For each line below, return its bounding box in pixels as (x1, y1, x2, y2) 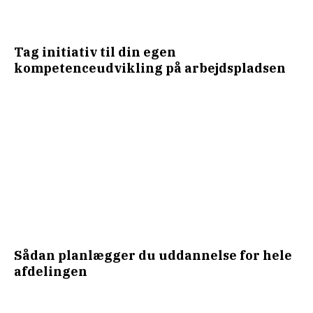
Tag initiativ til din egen (14, 43, 176, 60)
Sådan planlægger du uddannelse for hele (14, 247, 292, 263)
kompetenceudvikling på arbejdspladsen (14, 59, 286, 76)
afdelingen (14, 263, 87, 279)
